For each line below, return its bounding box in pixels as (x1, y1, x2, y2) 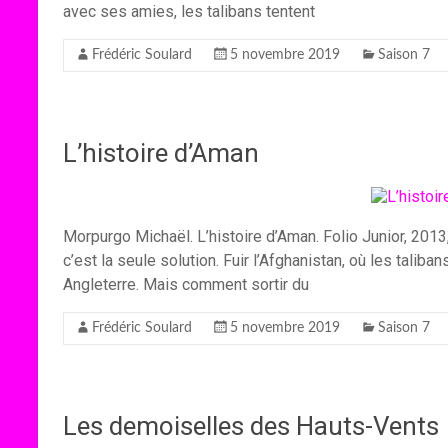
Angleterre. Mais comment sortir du (63, 275, 309, 294)
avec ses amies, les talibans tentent (63, 2, 315, 21)
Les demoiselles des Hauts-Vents (63, 411, 439, 441)
